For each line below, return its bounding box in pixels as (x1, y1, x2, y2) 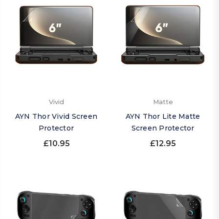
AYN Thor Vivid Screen (15, 112, 98, 121)
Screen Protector (131, 124, 195, 132)
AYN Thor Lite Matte (125, 112, 200, 121)
